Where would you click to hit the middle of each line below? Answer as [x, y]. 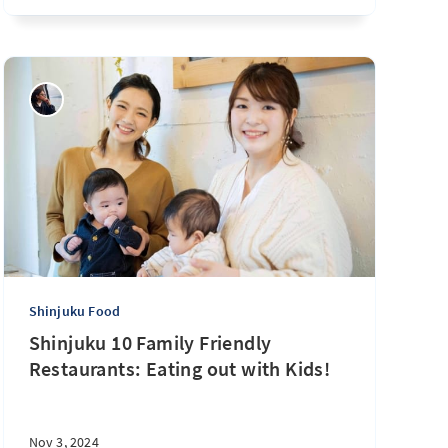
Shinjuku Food [74, 311]
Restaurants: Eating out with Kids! [179, 368]
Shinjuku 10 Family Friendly [150, 342]
